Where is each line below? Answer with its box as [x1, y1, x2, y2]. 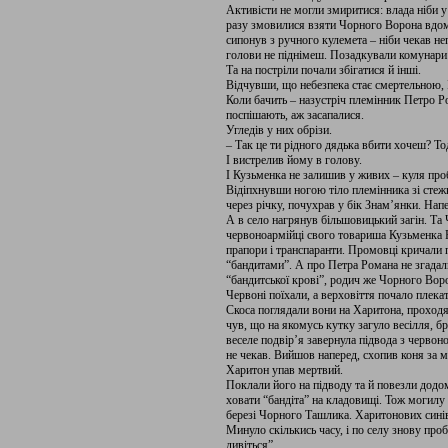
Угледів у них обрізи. [226, 123, 332, 137]
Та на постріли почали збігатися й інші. [226, 63, 421, 77]
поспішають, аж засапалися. [226, 108, 364, 122]
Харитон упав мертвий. [226, 363, 343, 377]
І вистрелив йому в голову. [226, 153, 362, 167]
